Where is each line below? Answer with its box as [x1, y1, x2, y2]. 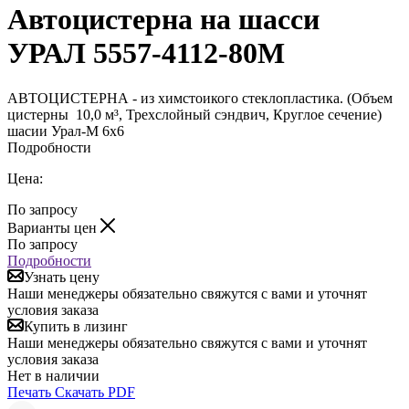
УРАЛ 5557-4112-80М [7, 37, 285, 70]
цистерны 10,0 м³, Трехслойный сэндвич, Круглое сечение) [7, 106, 382, 122]
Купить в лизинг [24, 318, 128, 334]
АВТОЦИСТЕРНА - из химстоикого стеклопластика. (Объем [7, 89, 393, 106]
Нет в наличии [7, 367, 100, 383]
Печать [7, 383, 51, 400]
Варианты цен [7, 219, 100, 236]
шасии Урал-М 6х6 [7, 122, 124, 139]
